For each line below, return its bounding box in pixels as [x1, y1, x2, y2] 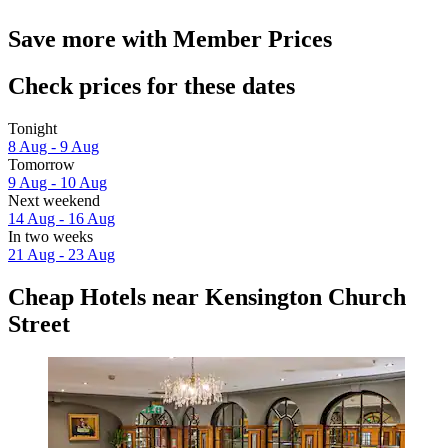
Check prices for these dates [8, 72, 295, 99]
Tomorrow [8, 155, 75, 173]
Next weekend [8, 191, 100, 209]
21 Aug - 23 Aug [8, 245, 115, 263]
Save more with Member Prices [8, 25, 332, 52]
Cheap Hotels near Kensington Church [8, 283, 406, 310]
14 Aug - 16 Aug [8, 209, 115, 227]
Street [8, 310, 70, 337]
